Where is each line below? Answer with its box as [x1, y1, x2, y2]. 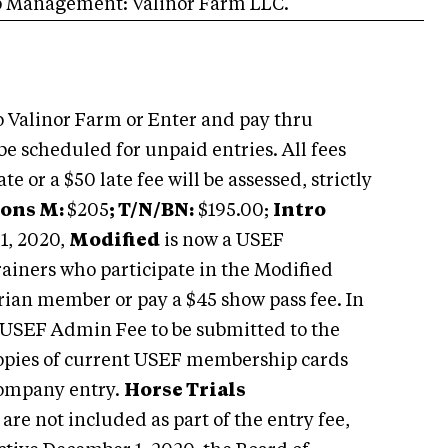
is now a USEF [160, 232, 284, 250]
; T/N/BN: [109, 202, 194, 220]
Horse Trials [124, 382, 246, 400]
